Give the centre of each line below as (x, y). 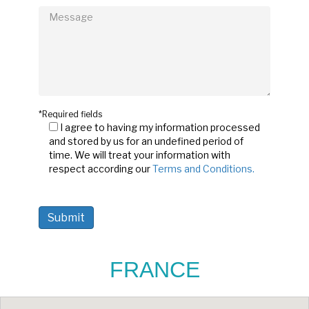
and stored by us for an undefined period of (146, 141)
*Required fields (70, 114)
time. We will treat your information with (140, 154)
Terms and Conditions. (203, 168)
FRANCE (154, 269)
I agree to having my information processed (160, 127)
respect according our (101, 168)
